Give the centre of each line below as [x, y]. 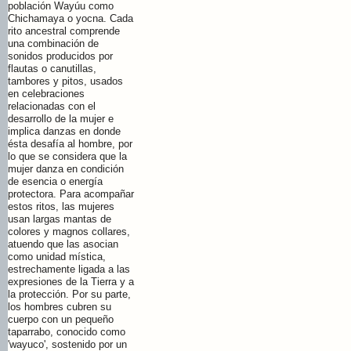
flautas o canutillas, [52, 69]
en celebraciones [46, 94]
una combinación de [53, 44]
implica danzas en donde [64, 132]
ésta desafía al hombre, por [70, 144]
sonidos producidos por [60, 56]
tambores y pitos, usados [65, 81]
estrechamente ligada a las [69, 270]
